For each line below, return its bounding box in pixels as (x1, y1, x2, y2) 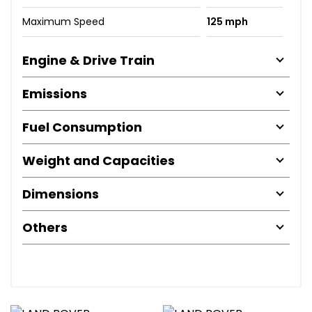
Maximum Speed (22, 14, 104, 29)
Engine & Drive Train (22, 51, 155, 69)
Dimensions (22, 185, 99, 203)
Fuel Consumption (22, 118, 142, 136)
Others (22, 218, 68, 236)
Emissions (22, 84, 87, 102)
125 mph (206, 14, 248, 29)
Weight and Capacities (22, 151, 175, 169)
